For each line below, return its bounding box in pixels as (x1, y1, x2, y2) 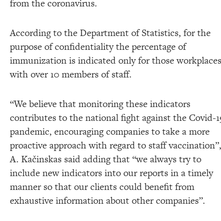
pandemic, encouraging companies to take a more (10, 124, 210, 138)
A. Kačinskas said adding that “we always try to (10, 152, 201, 166)
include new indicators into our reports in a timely (10, 166, 213, 180)
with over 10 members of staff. (10, 67, 132, 81)
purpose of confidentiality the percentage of (10, 39, 186, 53)
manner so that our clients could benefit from (10, 180, 194, 193)
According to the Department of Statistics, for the (10, 26, 211, 39)
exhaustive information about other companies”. (10, 193, 205, 207)
